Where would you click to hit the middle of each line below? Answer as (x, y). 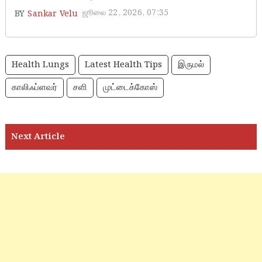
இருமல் (191, 65)
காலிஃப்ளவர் (34, 88)
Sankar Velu (53, 14)
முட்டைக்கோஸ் (130, 88)
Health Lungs (40, 65)
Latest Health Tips (123, 65)
